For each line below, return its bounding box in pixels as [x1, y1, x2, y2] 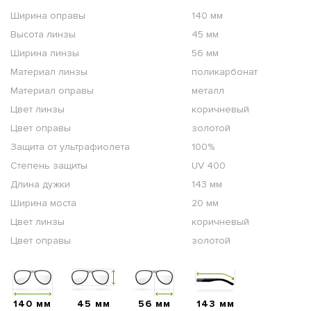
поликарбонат [192, 66, 258, 78]
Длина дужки [10, 178, 70, 191]
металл [192, 85, 224, 97]
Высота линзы [10, 28, 76, 41]
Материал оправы [10, 85, 94, 97]
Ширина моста [10, 197, 76, 210]
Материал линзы [10, 66, 87, 78]
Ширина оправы [10, 10, 85, 22]
